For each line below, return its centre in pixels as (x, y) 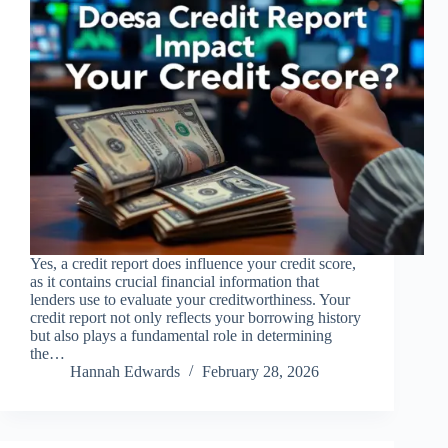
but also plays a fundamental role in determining (181, 336)
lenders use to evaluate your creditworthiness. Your (190, 300)
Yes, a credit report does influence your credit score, (193, 264)
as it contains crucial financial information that (174, 282)
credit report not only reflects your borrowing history (195, 318)
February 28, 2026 (260, 372)
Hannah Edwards (125, 372)
